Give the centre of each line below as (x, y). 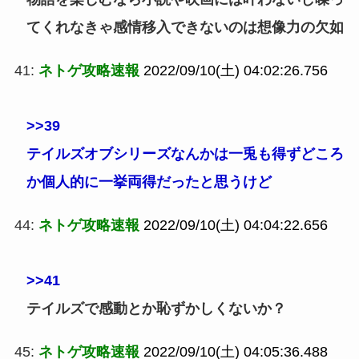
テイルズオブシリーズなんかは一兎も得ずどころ (185, 153)
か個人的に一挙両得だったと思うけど (149, 182)
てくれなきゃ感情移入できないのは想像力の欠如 (185, 27)
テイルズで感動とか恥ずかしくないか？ (156, 308)
